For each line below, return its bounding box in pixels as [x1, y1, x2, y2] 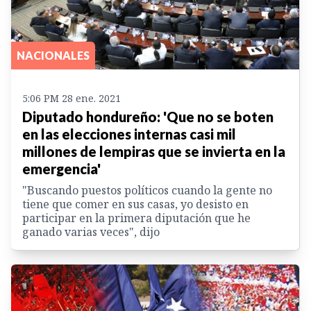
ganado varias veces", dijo [22, 224, 160, 240]
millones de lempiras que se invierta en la [22, 143, 285, 160]
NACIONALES [17, 49, 90, 62]
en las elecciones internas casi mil [22, 126, 236, 143]
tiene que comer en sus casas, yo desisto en [22, 196, 249, 212]
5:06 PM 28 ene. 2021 [22, 92, 121, 106]
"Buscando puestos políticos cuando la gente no [22, 183, 272, 199]
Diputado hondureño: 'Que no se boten [22, 108, 274, 126]
